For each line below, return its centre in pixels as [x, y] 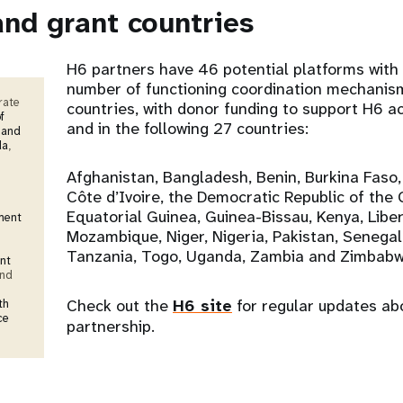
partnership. [111, 327]
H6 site [202, 306]
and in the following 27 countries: [188, 129]
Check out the [120, 306]
